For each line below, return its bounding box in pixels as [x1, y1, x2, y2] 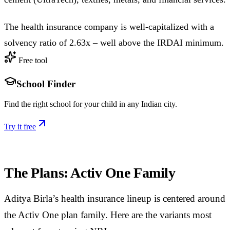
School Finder [16, 79, 75, 90]
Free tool [16, 56, 47, 65]
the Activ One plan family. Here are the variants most [4, 209, 212, 220]
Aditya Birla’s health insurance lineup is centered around [4, 193, 225, 204]
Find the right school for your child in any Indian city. [4, 99, 177, 108]
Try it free [4, 122, 36, 131]
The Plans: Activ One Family [4, 164, 176, 181]
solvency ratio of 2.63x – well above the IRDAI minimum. [4, 37, 224, 48]
